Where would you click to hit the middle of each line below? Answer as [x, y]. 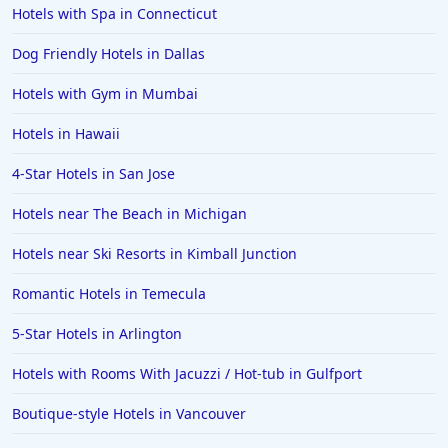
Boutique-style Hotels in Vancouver [129, 413]
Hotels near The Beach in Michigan [129, 213]
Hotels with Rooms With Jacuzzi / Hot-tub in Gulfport [187, 373]
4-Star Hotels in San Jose [93, 173]
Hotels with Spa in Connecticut [114, 13]
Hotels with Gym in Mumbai [105, 93]
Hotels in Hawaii [66, 133]
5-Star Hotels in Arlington [97, 333]
